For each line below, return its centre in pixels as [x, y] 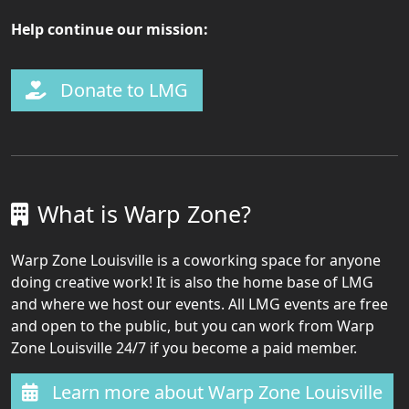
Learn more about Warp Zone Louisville [215, 392]
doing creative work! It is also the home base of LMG [192, 282]
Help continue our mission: [110, 29]
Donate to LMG [124, 89]
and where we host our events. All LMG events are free [199, 304]
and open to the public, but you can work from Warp [193, 325]
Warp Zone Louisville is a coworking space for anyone [196, 260]
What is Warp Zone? [144, 213]
